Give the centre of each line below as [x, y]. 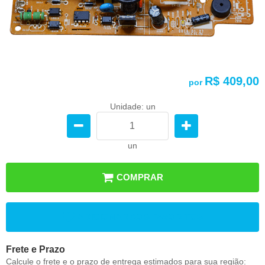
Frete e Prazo [35, 249]
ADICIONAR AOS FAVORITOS [140, 216]
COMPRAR [140, 177]
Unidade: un [132, 106]
